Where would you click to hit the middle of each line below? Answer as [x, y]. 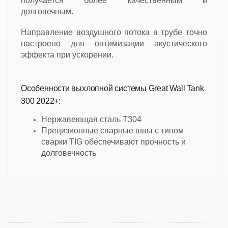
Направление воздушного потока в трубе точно [114, 32]
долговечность [69, 153]
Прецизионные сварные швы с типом [112, 130]
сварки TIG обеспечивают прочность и [113, 141]
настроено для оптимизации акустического [114, 43]
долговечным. [48, 11]
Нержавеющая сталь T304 [91, 119]
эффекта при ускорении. [67, 54]
